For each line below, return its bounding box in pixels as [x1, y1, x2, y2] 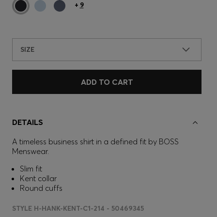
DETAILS [12, 117, 43, 127]
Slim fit [20, 164, 42, 173]
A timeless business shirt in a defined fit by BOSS [12, 137, 179, 146]
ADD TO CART [80, 77, 133, 87]
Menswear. [12, 146, 49, 156]
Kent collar [20, 173, 57, 183]
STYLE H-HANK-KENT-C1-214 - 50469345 [12, 204, 144, 213]
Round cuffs [20, 183, 62, 193]
